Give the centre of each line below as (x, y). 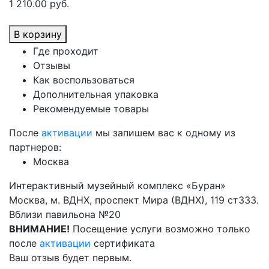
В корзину (38, 34)
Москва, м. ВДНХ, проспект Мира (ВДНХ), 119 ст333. (134, 200)
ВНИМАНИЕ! (39, 229)
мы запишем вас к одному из (164, 133)
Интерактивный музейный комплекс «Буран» (117, 186)
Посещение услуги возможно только (160, 229)
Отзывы (52, 65)
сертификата (123, 243)
